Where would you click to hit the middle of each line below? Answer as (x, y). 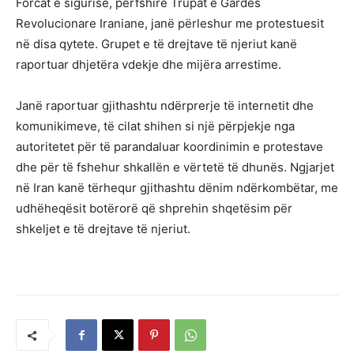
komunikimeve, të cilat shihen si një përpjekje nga (155, 126)
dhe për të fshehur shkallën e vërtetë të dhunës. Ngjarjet (175, 168)
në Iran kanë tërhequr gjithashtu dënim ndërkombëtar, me (177, 188)
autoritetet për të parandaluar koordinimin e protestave (169, 147)
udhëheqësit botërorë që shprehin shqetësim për (154, 209)
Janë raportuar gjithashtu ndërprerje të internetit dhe (165, 106)
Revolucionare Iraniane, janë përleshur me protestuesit (170, 24)
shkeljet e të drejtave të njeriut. (103, 229)
